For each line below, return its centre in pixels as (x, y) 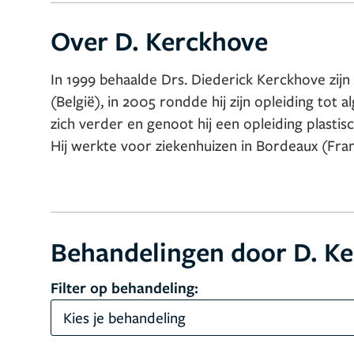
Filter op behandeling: (124, 288)
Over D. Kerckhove (159, 41)
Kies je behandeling (124, 317)
